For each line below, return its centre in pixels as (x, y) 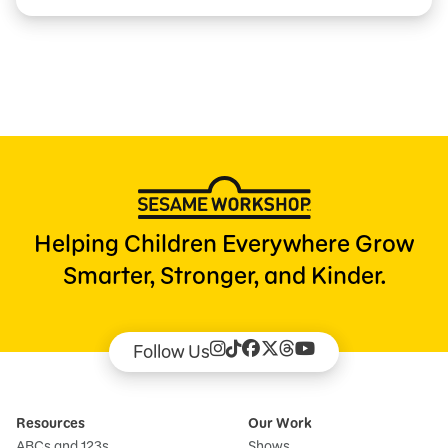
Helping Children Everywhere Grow (224, 244)
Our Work (280, 423)
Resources (50, 423)
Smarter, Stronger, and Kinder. (224, 276)
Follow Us (171, 352)
